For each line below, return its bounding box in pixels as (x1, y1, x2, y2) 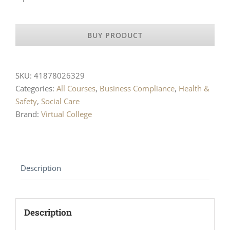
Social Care (41, 95, 80, 106)
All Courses (56, 83, 95, 93)
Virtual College (41, 108, 92, 119)
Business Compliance (100, 83, 175, 93)
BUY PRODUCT (87, 30, 143, 40)
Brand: (15, 108, 41, 119)
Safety (15, 95, 37, 106)
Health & (179, 83, 209, 93)
